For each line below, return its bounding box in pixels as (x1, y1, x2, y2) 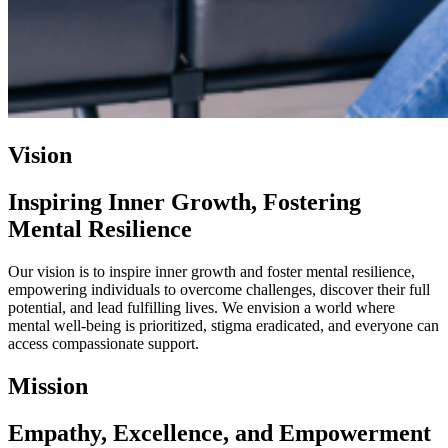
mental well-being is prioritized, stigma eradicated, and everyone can (8, 316, 439, 334)
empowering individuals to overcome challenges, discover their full (8, 280, 430, 298)
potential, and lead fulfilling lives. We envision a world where (8, 298, 395, 316)
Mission (8, 372, 88, 399)
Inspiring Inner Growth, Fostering (8, 189, 361, 216)
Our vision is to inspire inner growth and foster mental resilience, (8, 262, 415, 280)
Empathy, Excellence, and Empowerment (8, 419, 431, 446)
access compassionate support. (8, 334, 199, 352)
